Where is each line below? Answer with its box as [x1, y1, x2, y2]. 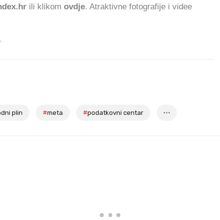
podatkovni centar [87, 109, 143, 116]
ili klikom [27, 1, 64, 11]
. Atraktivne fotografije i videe [85, 1, 192, 11]
